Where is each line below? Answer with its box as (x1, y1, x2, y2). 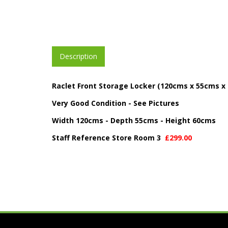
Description (60, 51, 97, 62)
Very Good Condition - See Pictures (52, 98, 179, 108)
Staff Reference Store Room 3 (52, 133, 165, 143)
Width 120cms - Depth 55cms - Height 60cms (52, 116, 216, 126)
